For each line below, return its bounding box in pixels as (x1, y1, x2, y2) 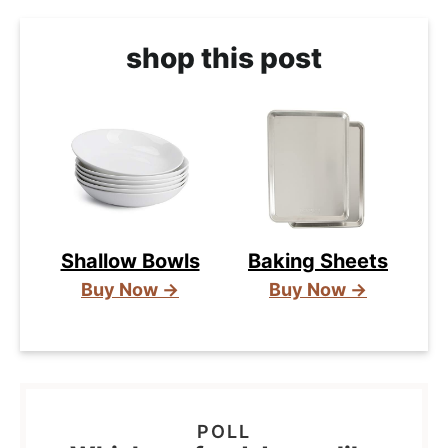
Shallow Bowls (60, 248, 200, 273)
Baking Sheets (248, 248, 388, 273)
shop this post (126, 40, 322, 75)
